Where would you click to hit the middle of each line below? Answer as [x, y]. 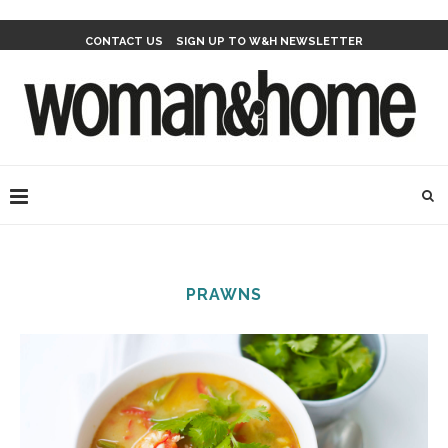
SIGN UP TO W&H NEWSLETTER [269, 41]
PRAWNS [224, 294]
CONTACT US [124, 41]
